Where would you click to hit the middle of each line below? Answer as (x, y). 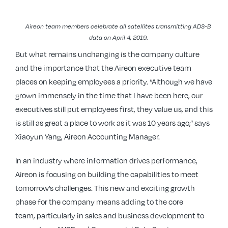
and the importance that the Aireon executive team (103, 68)
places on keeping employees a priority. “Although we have (114, 81)
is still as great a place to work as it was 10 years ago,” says (112, 123)
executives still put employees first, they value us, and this (114, 109)
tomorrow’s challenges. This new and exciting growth (105, 188)
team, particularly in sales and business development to (110, 215)
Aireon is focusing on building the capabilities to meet (107, 174)
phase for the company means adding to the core (99, 202)
